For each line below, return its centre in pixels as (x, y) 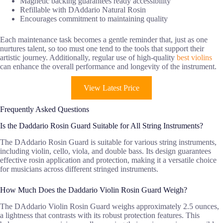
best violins (194, 58)
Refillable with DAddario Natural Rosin (83, 10)
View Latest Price (111, 88)
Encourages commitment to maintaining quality (94, 19)
